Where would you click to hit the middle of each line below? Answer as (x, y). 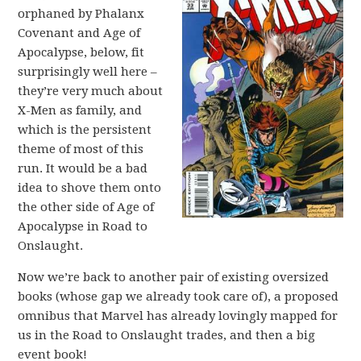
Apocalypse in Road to (83, 226)
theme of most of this (81, 149)
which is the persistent (85, 129)
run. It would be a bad (83, 168)
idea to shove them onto (90, 187)
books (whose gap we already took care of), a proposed (178, 296)
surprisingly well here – (88, 71)
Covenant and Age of (79, 33)
